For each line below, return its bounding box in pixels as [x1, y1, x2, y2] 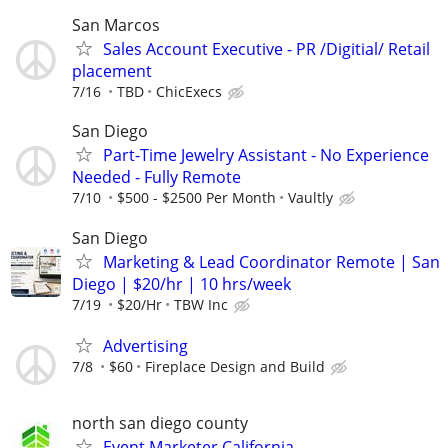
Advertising [103, 334, 188, 357]
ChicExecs [156, 82, 222, 102]
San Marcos [72, 14, 160, 37]
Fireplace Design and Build [145, 356, 325, 376]
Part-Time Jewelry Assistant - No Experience [103, 144, 429, 167]
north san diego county [72, 412, 248, 434]
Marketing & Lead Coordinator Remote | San [103, 250, 440, 273]
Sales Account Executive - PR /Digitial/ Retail [103, 38, 430, 61]
